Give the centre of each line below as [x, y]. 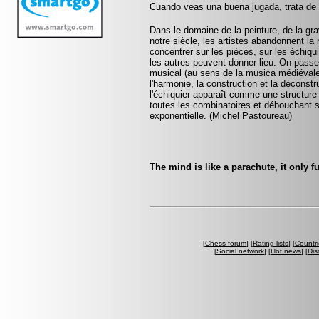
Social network [240, 251]
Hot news [286, 251]
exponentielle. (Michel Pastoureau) [221, 116]
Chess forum [225, 243]
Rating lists [270, 243]
